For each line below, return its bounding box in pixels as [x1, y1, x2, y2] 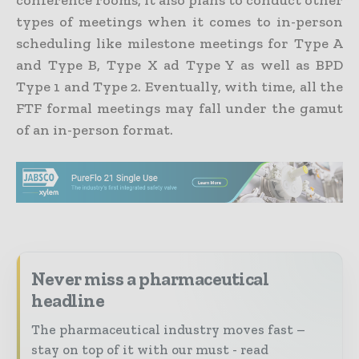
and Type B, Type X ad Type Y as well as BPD [16, 56, 343, 75]
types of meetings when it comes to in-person [16, 13, 343, 31]
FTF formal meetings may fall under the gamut [16, 99, 343, 118]
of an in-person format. [16, 121, 173, 139]
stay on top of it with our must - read [31, 341, 268, 357]
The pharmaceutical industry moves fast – [31, 321, 305, 337]
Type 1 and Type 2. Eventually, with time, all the [16, 78, 343, 96]
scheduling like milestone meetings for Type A [16, 34, 343, 53]
